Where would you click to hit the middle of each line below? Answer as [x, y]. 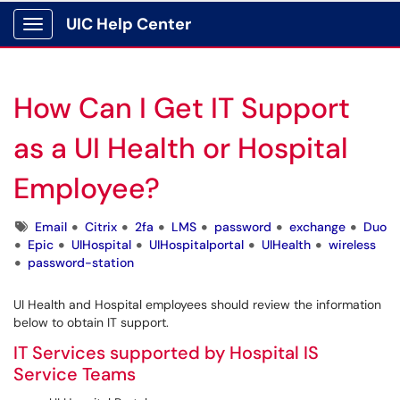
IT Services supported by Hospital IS [166, 353]
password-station [81, 262]
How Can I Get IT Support [182, 108]
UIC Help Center [129, 24]
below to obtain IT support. [91, 322]
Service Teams [75, 374]
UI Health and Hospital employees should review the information [197, 304]
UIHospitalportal [196, 245]
